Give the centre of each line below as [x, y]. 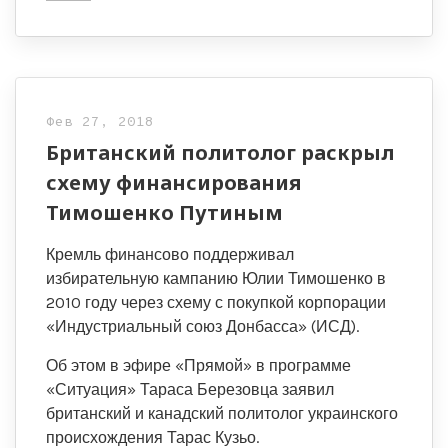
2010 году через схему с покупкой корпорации [216, 302]
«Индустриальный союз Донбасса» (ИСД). [202, 326]
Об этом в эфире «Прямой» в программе [198, 365]
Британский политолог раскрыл [220, 152]
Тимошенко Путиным [164, 212]
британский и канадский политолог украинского [222, 413]
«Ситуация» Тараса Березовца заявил [190, 389]
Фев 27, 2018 [100, 122]
